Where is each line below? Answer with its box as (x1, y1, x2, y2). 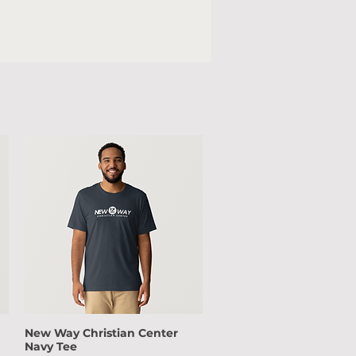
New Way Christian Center (24, 325, 178, 340)
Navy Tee (24, 339, 77, 354)
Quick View (82, 326, 145, 341)
